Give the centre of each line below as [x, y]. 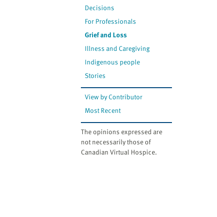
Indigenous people [113, 62]
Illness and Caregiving [117, 48]
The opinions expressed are [122, 132]
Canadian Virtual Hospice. [119, 152]
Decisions [100, 8]
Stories [95, 76]
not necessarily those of [116, 142]
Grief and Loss [106, 35]
